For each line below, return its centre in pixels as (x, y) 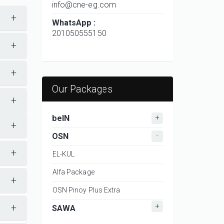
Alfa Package (73, 172)
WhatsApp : (74, 22)
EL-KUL (63, 154)
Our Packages (82, 89)
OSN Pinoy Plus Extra (86, 190)
